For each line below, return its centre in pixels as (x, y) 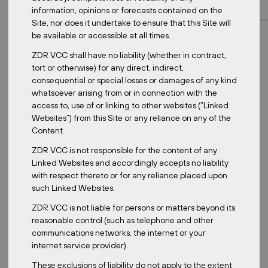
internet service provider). (80, 245)
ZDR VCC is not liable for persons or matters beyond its (133, 207)
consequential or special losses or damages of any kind (134, 80)
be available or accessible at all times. (101, 35)
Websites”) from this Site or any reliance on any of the (131, 118)
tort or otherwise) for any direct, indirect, (107, 67)
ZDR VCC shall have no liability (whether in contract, (129, 55)
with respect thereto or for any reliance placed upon (129, 175)
